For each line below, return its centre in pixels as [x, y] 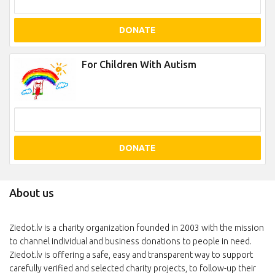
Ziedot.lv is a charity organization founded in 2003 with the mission [137, 228]
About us [32, 193]
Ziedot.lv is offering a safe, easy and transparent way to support [131, 255]
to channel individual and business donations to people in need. [130, 241]
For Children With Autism [139, 64]
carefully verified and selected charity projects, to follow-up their [133, 268]
